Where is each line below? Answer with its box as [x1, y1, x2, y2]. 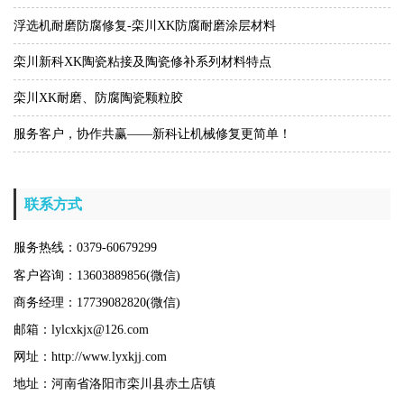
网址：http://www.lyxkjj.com [14, 350, 167, 363]
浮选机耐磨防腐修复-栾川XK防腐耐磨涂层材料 [14, 19, 276, 32]
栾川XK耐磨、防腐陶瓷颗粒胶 [14, 91, 183, 105]
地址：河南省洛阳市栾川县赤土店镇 [14, 377, 216, 390]
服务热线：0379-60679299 [14, 241, 157, 254]
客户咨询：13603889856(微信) [14, 269, 180, 282]
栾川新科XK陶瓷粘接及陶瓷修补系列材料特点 [14, 55, 271, 69]
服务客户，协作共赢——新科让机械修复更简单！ [14, 127, 291, 141]
